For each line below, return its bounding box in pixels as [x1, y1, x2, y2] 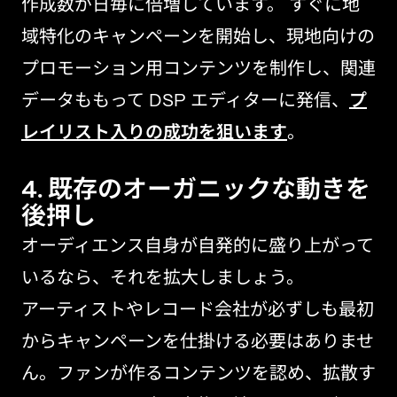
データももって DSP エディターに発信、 [21, 93, 349, 110]
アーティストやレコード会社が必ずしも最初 [21, 302, 374, 319]
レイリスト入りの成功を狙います [21, 125, 287, 142]
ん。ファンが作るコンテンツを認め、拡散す [21, 366, 376, 383]
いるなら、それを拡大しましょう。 [21, 270, 304, 287]
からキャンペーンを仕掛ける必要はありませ [21, 334, 374, 351]
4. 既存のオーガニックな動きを [21, 179, 370, 203]
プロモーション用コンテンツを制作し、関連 [21, 61, 376, 78]
